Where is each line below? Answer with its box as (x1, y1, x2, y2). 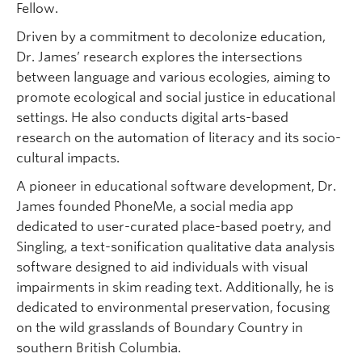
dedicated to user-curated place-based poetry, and (16, 219, 331, 235)
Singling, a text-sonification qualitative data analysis (16, 239, 335, 255)
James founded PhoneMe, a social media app (16, 199, 293, 215)
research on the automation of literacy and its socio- (16, 130, 341, 146)
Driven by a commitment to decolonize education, (16, 29, 326, 45)
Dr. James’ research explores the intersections (16, 49, 302, 65)
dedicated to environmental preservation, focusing (16, 300, 330, 316)
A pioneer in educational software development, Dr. (16, 179, 336, 195)
